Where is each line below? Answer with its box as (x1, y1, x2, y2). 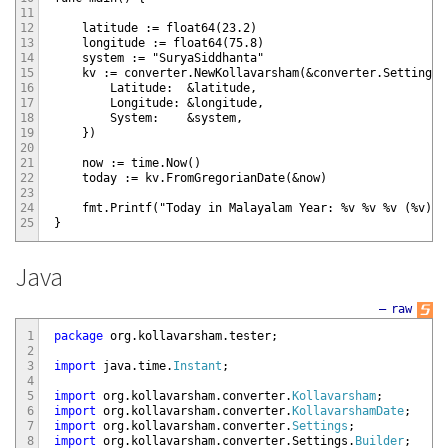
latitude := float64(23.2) (54, 21, 257, 36)
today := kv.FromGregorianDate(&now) (54, 171, 327, 186)
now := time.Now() (54, 156, 201, 171)
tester (229, 328, 271, 343)
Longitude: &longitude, (54, 96, 264, 111)
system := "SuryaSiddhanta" (54, 51, 264, 66)
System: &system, (54, 111, 243, 126)
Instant (173, 358, 222, 373)
